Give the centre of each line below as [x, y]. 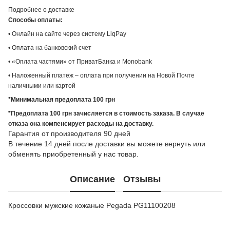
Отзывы [142, 179]
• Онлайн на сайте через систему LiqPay [67, 34]
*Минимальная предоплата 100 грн [62, 99]
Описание [92, 179]
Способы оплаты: [35, 20]
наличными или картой [42, 85]
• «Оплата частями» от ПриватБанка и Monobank [80, 61]
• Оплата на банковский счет [50, 47]
